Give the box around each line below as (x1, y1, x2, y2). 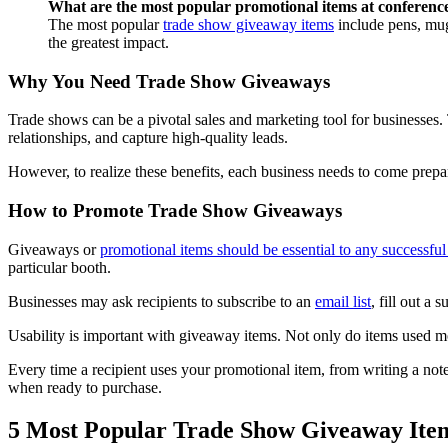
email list (315, 292, 371, 310)
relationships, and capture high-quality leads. (8, 129, 288, 147)
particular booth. (8, 258, 111, 276)
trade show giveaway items (163, 15, 334, 33)
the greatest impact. (48, 33, 169, 51)
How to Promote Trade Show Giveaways (8, 199, 342, 221)
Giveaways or (8, 240, 100, 258)
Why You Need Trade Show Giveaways (8, 70, 330, 92)
